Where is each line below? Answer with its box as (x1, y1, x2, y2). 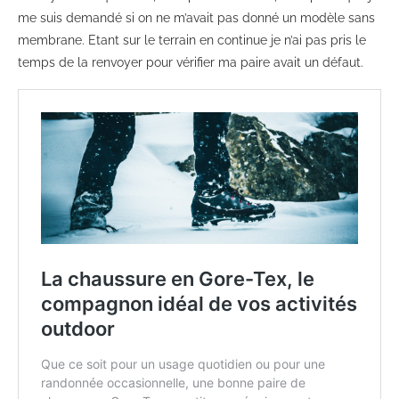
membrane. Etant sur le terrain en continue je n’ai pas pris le (18, 33, 366, 48)
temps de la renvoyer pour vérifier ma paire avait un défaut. (18, 55, 363, 70)
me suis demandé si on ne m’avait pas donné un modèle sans (18, 11, 375, 26)
